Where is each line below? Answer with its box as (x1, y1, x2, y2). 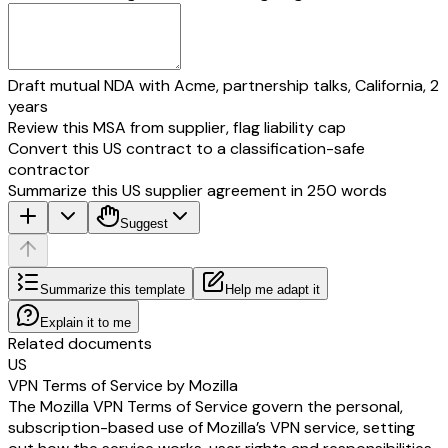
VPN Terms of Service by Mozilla (8, 374, 238, 396)
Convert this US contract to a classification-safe (8, 137, 365, 159)
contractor (8, 158, 90, 180)
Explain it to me (40, 314, 131, 330)
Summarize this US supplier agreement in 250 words (8, 179, 387, 201)
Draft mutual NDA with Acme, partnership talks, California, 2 (8, 74, 439, 96)
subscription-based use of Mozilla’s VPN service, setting (8, 416, 415, 438)
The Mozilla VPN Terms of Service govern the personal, (8, 395, 403, 417)
